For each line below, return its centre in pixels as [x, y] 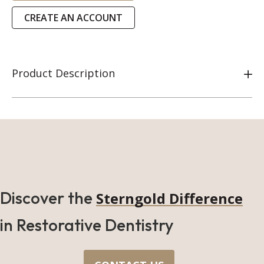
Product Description [63, 73]
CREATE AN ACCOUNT [73, 18]
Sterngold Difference [169, 198]
